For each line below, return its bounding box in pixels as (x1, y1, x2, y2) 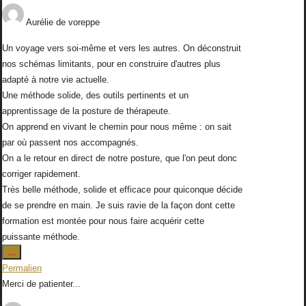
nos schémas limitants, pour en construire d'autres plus (2, 59, 221, 70)
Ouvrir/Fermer (15, 246, 76, 258)
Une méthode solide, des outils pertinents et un (2, 90, 189, 101)
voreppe (68, 17, 100, 28)
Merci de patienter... (2, 279, 81, 290)
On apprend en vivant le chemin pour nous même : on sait (2, 122, 232, 133)
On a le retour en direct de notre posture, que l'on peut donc (2, 153, 237, 164)
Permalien (2, 263, 42, 274)
